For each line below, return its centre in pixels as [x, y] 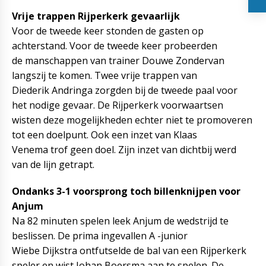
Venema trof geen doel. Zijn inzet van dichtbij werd [124, 150]
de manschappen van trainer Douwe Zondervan [118, 61]
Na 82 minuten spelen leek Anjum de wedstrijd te [120, 221]
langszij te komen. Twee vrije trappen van [104, 75]
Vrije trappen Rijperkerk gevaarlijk [96, 16]
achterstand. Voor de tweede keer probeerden [115, 46]
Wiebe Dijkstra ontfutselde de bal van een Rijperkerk [129, 251]
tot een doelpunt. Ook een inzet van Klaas [104, 135]
